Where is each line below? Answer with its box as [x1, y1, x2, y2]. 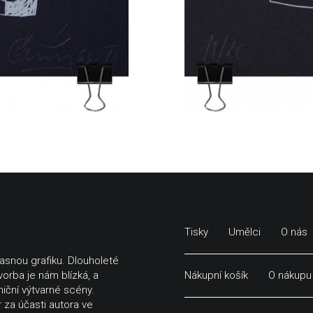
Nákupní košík [184, 269, 248, 282]
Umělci [228, 226, 261, 239]
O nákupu [268, 269, 312, 282]
